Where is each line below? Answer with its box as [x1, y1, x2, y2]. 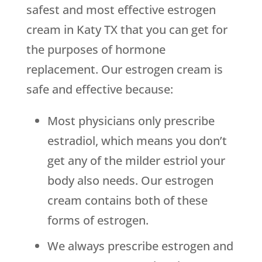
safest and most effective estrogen [26, 2, 216, 18]
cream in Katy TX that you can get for [26, 22, 227, 38]
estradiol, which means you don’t [47, 133, 227, 149]
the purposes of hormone [26, 42, 166, 58]
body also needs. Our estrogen [47, 173, 213, 189]
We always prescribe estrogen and [47, 238, 233, 254]
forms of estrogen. [47, 212, 149, 229]
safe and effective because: [26, 81, 173, 98]
